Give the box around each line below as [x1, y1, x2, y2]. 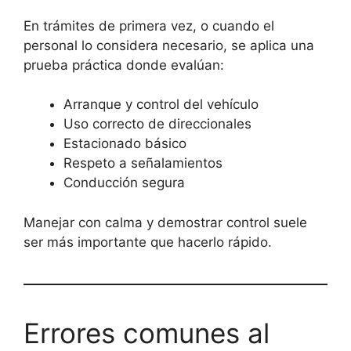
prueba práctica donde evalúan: [24, 56, 224, 73]
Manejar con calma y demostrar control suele [24, 214, 307, 230]
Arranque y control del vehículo [63, 96, 259, 113]
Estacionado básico [63, 136, 186, 152]
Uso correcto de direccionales [63, 116, 251, 132]
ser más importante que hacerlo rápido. [24, 233, 272, 250]
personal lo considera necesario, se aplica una [24, 37, 314, 53]
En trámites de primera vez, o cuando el [24, 17, 274, 34]
